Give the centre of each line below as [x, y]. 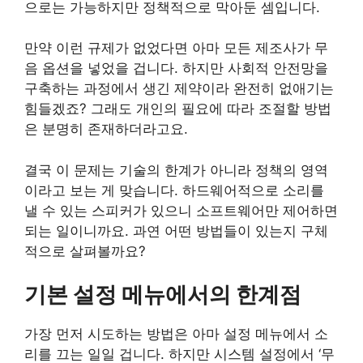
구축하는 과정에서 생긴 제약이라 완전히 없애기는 [179, 89]
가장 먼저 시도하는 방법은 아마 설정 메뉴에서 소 [176, 334]
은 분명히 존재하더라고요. [106, 129]
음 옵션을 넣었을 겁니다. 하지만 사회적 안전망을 [176, 68]
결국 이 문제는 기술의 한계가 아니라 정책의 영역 [176, 170]
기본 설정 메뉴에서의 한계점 [163, 295]
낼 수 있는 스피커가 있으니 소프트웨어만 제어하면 [181, 210]
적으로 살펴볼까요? [85, 251]
